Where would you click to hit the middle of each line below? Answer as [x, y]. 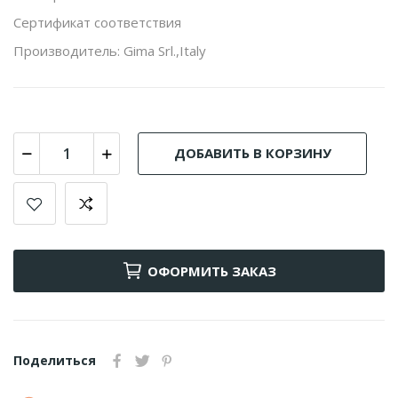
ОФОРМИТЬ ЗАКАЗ [212, 271]
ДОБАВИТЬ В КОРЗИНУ [252, 153]
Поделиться [55, 360]
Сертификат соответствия [97, 22]
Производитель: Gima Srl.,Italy [110, 50]
